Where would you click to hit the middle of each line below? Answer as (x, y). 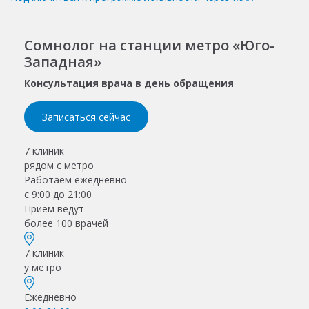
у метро (43, 267)
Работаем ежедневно (76, 179)
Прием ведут (54, 208)
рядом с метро (59, 165)
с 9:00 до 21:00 (58, 194)
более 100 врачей (66, 223)
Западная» (63, 61)
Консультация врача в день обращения (129, 83)
